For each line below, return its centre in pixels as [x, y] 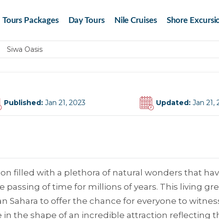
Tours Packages [30, 20]
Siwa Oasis [24, 49]
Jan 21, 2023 [65, 103]
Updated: [174, 103]
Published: [24, 103]
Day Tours [86, 20]
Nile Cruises [135, 20]
